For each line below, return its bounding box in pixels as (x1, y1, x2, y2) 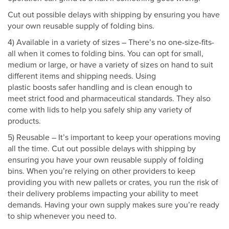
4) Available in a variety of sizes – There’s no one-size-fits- (8, 37, 214, 48)
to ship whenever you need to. (8, 211, 117, 222)
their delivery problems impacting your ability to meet (8, 189, 198, 199)
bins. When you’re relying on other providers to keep (8, 166, 195, 177)
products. (8, 116, 41, 127)
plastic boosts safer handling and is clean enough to (8, 82, 192, 93)
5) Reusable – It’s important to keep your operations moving (8, 132, 220, 143)
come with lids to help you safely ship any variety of (8, 105, 192, 116)
